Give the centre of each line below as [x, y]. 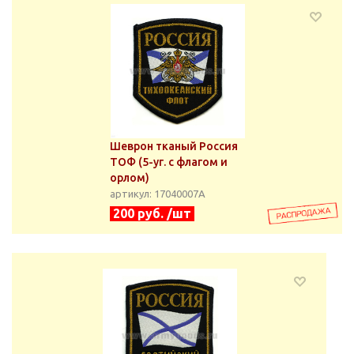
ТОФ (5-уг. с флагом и [169, 162]
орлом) [130, 178]
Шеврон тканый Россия [174, 146]
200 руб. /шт [152, 213]
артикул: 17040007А [158, 194]
